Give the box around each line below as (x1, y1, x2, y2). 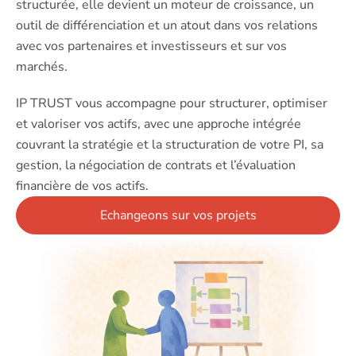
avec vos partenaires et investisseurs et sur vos (16, 37, 287, 56)
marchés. (16, 58, 68, 76)
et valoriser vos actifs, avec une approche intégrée (16, 115, 301, 133)
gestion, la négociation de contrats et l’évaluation (16, 157, 296, 175)
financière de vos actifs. (16, 177, 149, 195)
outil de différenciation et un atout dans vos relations (16, 17, 318, 35)
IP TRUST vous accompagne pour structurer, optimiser (16, 95, 327, 113)
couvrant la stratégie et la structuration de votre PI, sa (16, 136, 323, 154)
